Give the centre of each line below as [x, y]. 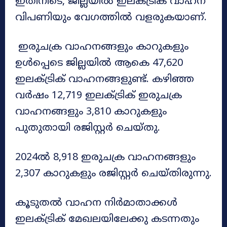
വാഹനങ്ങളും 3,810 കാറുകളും [91, 112]
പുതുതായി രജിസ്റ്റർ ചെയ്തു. [89, 128]
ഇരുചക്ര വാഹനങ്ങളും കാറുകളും [102, 47]
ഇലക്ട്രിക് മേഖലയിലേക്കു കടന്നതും [107, 219]
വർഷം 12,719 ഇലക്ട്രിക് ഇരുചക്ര [99, 96]
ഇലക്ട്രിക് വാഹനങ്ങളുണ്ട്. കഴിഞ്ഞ [105, 80]
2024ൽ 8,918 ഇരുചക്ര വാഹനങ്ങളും [105, 158]
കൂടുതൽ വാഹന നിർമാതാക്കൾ [96, 203]
